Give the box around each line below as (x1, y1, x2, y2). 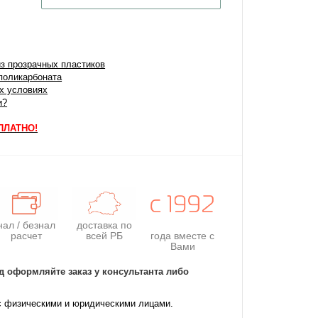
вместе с (174, 230, 215, 241)
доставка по (77, 219, 133, 231)
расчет (11, 230, 43, 241)
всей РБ (86, 230, 124, 241)
